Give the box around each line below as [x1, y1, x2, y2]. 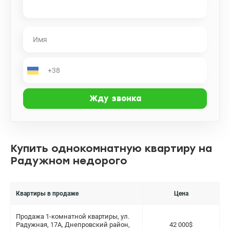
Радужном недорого [10, 155, 127, 167]
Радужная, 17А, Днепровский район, [16, 221, 130, 228]
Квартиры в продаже [16, 190, 79, 197]
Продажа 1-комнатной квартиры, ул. [16, 213, 129, 220]
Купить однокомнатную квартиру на [10, 142, 212, 155]
